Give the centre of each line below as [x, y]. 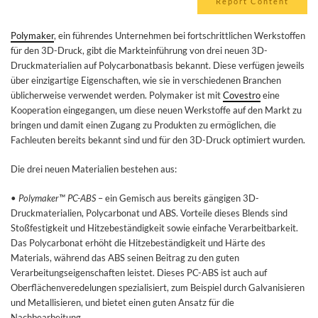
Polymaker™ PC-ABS [57, 198]
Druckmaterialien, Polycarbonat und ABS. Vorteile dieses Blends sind [149, 213]
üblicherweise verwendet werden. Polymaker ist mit [117, 95]
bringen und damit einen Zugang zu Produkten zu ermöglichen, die [143, 125]
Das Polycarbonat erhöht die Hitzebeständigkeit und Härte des [138, 243]
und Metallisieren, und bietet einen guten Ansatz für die [122, 302]
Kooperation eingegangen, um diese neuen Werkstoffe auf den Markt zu [156, 110]
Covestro [242, 95]
